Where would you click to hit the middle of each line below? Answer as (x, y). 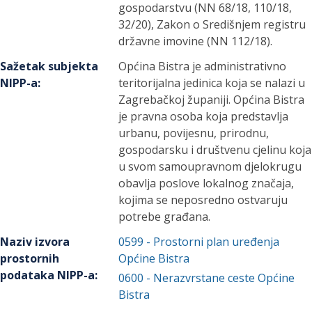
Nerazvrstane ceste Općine (224, 278)
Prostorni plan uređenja (217, 242)
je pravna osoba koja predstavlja (204, 116)
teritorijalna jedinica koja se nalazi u (212, 83)
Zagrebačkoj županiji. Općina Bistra (212, 100)
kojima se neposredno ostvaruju (203, 200)
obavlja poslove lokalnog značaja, (206, 183)
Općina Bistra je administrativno (203, 66)
